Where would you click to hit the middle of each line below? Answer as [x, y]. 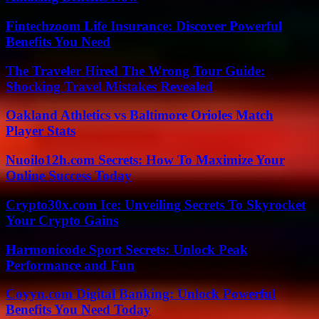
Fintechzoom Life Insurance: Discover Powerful [144, 26]
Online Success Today [69, 176]
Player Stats [41, 131]
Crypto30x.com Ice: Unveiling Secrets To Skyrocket [156, 204]
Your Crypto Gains [62, 220]
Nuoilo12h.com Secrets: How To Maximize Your [145, 160]
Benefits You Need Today [78, 310]
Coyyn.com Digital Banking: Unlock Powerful [141, 294]
